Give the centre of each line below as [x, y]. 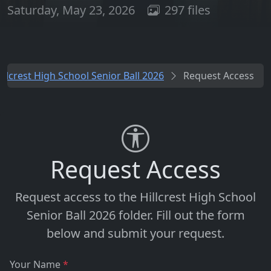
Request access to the [77, 197]
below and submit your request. [135, 233]
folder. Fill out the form [180, 215]
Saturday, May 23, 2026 [73, 10]
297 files [188, 10]
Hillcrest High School [198, 197]
